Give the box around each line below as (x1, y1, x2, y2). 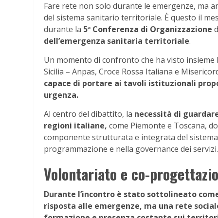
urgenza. (44, 89, 78, 100)
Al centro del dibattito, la (44, 108, 134, 119)
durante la (44, 23, 83, 35)
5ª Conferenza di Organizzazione (83, 23, 212, 35)
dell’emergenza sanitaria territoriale (44, 35, 189, 46)
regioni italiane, (44, 120, 107, 131)
